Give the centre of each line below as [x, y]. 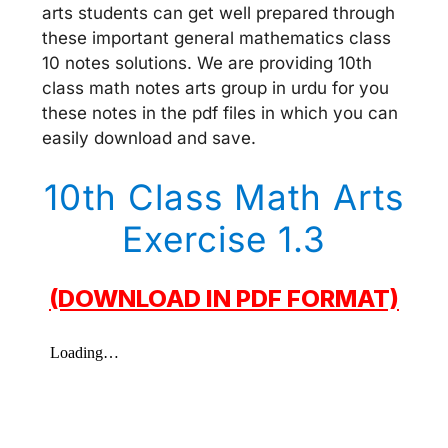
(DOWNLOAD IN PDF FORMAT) [224, 298]
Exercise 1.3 [224, 239]
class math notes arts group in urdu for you [215, 87]
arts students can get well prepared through [218, 12]
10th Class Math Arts [224, 197]
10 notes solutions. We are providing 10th [207, 62]
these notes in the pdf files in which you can [220, 112]
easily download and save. [151, 137]
